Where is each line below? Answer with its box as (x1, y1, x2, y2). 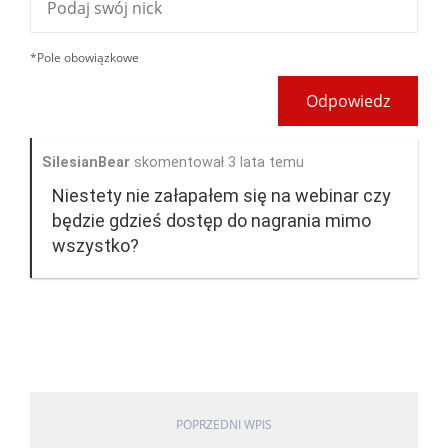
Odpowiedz (306, 90, 390, 112)
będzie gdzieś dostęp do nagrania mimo (52, 210, 371, 231)
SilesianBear (42, 154, 130, 171)
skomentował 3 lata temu (130, 154, 304, 171)
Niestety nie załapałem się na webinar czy (52, 185, 391, 206)
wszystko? (52, 235, 139, 256)
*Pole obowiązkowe (30, 49, 139, 66)
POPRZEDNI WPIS (176, 416, 272, 433)
